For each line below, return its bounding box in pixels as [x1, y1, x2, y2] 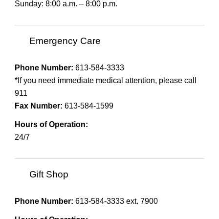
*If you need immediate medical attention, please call [15, 76, 197, 85]
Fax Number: [15, 101, 63, 110]
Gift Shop [29, 169, 68, 180]
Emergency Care [29, 36, 101, 46]
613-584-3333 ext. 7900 [73, 197, 158, 205]
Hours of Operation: [15, 120, 88, 129]
